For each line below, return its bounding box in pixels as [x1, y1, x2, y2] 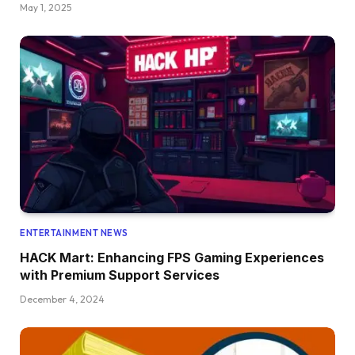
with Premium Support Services [20, 267, 219, 284]
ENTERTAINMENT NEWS [20, 227, 128, 239]
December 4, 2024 [20, 293, 105, 306]
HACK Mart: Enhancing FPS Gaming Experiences [20, 250, 324, 266]
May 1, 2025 [20, 2, 71, 14]
